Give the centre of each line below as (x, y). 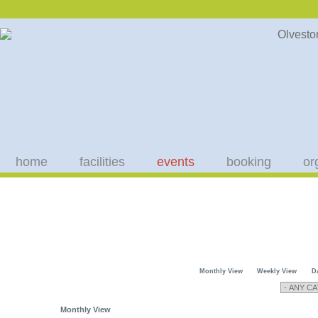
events (176, 162)
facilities (102, 162)
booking (249, 162)
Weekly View (277, 271)
